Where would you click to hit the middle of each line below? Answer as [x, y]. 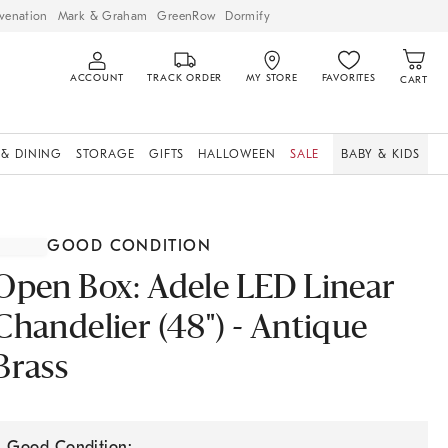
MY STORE [272, 78]
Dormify [247, 15]
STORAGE [105, 154]
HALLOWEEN [237, 154]
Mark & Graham [102, 15]
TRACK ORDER [185, 78]
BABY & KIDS [380, 154]
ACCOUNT [96, 78]
